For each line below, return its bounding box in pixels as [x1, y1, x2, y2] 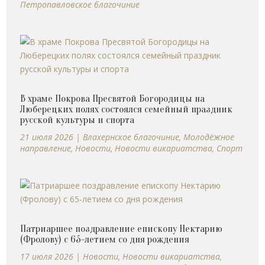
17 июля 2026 [20, 250, 74, 262]
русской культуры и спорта [20, 114, 135, 125]
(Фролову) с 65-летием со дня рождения [20, 233, 190, 245]
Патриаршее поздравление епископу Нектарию [20, 222, 223, 234]
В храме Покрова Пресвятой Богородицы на [20, 92, 205, 104]
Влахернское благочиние [83, 131, 180, 143]
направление [20, 142, 72, 154]
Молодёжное [183, 131, 235, 143]
